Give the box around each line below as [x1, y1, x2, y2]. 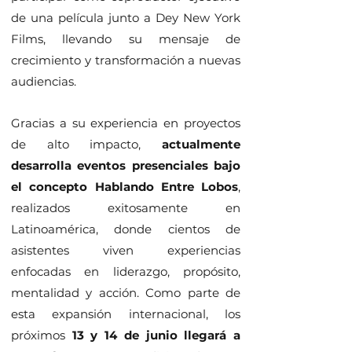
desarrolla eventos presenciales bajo [11, 158, 240, 173]
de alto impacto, [11, 137, 162, 152]
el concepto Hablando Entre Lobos [11, 179, 238, 194]
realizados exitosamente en [11, 200, 240, 215]
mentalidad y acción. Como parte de [11, 285, 240, 300]
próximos [11, 328, 65, 343]
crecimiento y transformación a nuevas [11, 53, 240, 68]
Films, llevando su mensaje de [11, 31, 240, 46]
